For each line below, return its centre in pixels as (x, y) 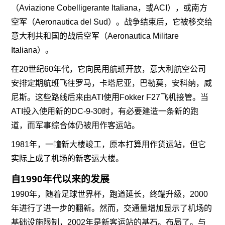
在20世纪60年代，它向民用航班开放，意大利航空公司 (109, 69)
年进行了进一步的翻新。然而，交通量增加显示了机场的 (112, 208)
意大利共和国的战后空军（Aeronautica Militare (95, 36)
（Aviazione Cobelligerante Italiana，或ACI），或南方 (109, 8)
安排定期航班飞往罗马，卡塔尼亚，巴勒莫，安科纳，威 (112, 83)
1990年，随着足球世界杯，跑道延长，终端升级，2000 (110, 194)
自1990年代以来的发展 (61, 179)
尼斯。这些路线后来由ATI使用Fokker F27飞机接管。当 (110, 97)
